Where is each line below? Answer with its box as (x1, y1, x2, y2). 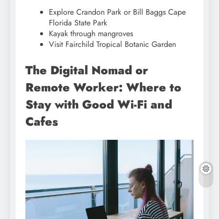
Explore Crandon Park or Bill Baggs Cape (49, 6, 186, 18)
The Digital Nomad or (25, 62, 148, 79)
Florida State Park (49, 17, 107, 29)
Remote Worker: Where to (25, 79, 181, 96)
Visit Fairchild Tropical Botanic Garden (49, 39, 176, 50)
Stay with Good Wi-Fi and (25, 96, 172, 113)
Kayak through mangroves (49, 28, 133, 40)
